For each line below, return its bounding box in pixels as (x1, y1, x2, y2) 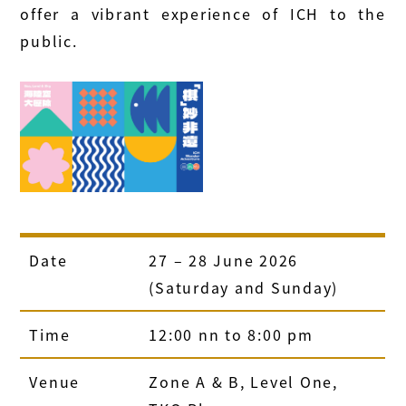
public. (20, 30, 78, 53)
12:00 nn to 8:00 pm (149, 323, 314, 345)
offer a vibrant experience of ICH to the (20, 3, 386, 25)
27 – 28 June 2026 (149, 248, 299, 271)
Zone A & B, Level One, (149, 370, 338, 392)
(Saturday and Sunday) (149, 275, 339, 298)
